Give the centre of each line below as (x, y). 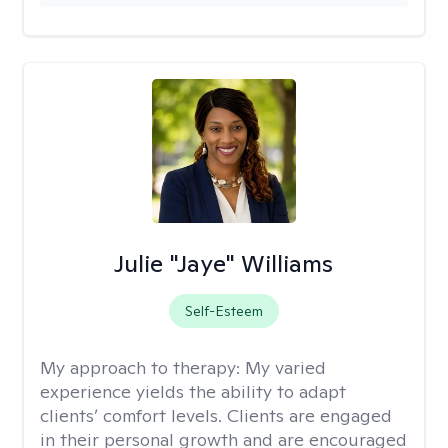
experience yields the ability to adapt (193, 391)
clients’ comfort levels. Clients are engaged (216, 415)
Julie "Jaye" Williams (224, 263)
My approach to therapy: (142, 367)
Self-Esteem (223, 311)
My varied (285, 367)
